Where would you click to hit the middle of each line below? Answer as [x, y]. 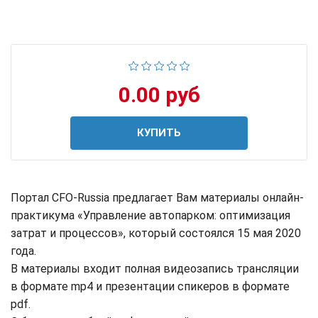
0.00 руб [159, 95]
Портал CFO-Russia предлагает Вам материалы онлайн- [157, 198]
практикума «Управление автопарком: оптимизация [150, 216]
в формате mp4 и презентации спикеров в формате [150, 287]
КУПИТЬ [159, 133]
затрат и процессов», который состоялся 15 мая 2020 [156, 234]
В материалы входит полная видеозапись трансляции [155, 269]
